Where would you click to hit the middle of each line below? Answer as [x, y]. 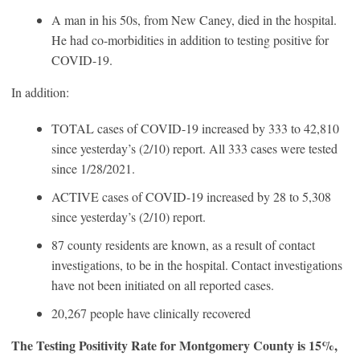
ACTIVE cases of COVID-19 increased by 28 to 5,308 [191, 196]
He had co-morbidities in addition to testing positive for [190, 39]
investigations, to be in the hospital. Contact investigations [197, 264]
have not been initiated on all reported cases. [163, 284]
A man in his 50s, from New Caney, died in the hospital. [194, 19]
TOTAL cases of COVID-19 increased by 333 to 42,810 [195, 128]
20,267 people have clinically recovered [151, 313]
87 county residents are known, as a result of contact [183, 244]
